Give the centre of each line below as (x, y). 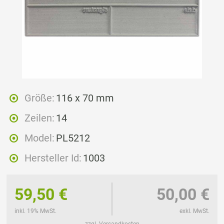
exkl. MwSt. (194, 211)
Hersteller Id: (53, 158)
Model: (39, 138)
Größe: (39, 98)
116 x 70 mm (85, 98)
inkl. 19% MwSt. (35, 211)
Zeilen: (39, 118)
